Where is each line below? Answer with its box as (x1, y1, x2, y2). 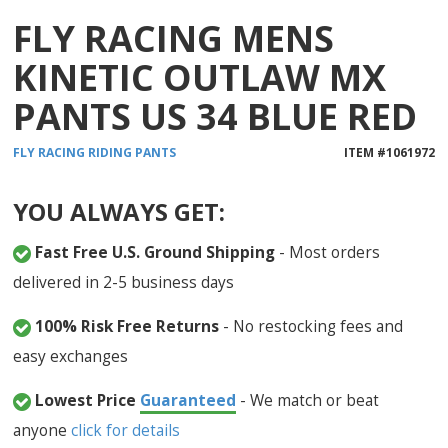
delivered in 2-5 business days (13, 271, 235, 294)
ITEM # (343, 144, 386, 162)
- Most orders (275, 241, 381, 264)
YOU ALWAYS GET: (13, 195, 226, 229)
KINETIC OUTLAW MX (13, 53, 387, 103)
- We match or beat (236, 389, 380, 412)
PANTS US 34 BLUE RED (13, 92, 418, 142)
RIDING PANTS (88, 144, 177, 162)
